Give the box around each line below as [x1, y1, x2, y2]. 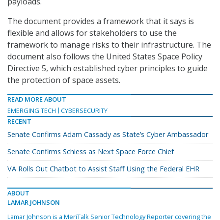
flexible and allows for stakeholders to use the [7, 27, 177, 39]
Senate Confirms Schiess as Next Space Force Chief [7, 147, 174, 157]
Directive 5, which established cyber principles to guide [7, 63, 208, 74]
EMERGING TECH [7, 106, 56, 115]
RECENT [7, 117, 31, 126]
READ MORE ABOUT [7, 95, 66, 104]
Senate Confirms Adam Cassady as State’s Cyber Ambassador [7, 130, 208, 139]
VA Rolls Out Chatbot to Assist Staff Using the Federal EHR [7, 164, 199, 174]
